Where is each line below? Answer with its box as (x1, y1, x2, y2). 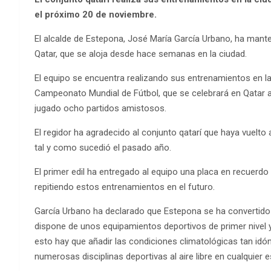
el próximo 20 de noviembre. (34, 9, 157, 21)
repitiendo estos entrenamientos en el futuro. (34, 181, 215, 193)
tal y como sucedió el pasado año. (34, 142, 171, 154)
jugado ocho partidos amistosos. (34, 103, 166, 114)
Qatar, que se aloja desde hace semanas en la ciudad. (34, 48, 247, 60)
